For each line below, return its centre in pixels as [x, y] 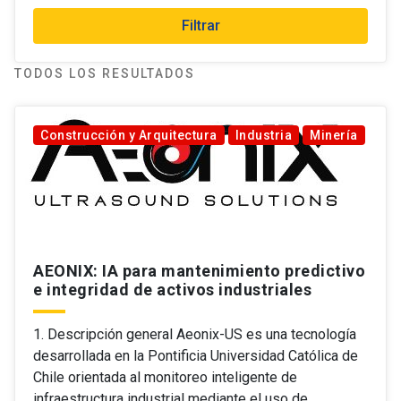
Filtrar [200, 26]
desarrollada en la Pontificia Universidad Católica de [196, 356]
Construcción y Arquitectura [129, 135]
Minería [334, 135]
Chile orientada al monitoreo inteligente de [165, 377]
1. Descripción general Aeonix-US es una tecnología [195, 334]
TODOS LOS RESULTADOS [105, 73]
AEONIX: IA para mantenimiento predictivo [200, 271]
